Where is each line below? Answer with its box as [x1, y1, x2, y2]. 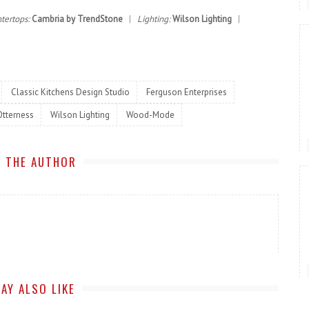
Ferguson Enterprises [146, 86, 227, 98]
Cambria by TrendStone [32, 13, 123, 25]
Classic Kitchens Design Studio [11, 86, 130, 98]
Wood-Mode [126, 109, 175, 121]
